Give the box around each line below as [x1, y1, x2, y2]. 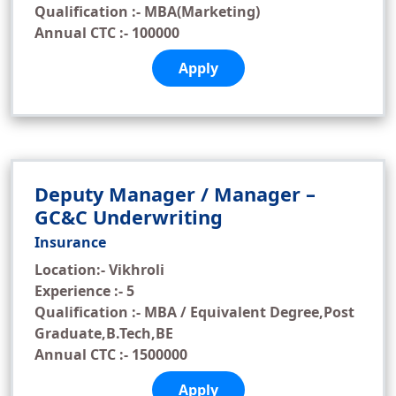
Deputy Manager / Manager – [34, 181, 316, 207]
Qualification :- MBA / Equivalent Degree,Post [34, 302, 354, 322]
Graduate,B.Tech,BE [34, 324, 173, 343]
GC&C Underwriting [34, 204, 223, 230]
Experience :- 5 [34, 281, 134, 301]
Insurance [34, 232, 106, 252]
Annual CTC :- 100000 [34, 23, 179, 42]
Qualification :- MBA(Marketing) [34, 2, 260, 21]
